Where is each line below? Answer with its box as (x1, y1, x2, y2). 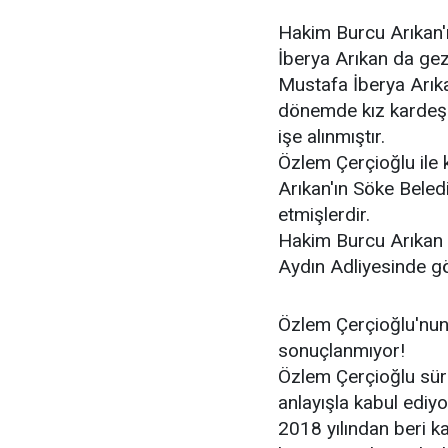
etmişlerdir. (278, 203, 370, 226)
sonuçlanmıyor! (278, 339, 405, 362)
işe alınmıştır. (278, 125, 385, 148)
